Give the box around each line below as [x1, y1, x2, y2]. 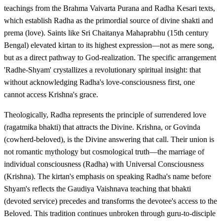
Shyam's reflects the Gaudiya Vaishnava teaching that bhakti [4, 184, 191, 193]
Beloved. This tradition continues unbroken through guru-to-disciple [4, 209, 216, 218]
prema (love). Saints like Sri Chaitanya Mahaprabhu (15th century [4, 28, 209, 37]
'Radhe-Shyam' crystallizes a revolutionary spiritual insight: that [4, 65, 201, 74]
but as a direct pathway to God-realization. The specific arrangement [4, 53, 216, 62]
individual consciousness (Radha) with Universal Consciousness [4, 159, 204, 168]
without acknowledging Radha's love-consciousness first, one [4, 77, 195, 86]
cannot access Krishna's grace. [4, 90, 98, 99]
